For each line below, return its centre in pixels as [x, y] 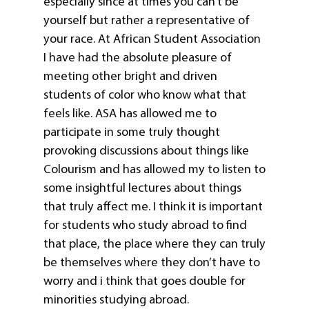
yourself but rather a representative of [146, 20]
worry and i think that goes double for [144, 280]
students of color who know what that [144, 94]
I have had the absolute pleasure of [137, 57]
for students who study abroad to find [145, 225]
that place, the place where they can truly [154, 243]
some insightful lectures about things [142, 187]
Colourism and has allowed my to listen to [154, 169]
